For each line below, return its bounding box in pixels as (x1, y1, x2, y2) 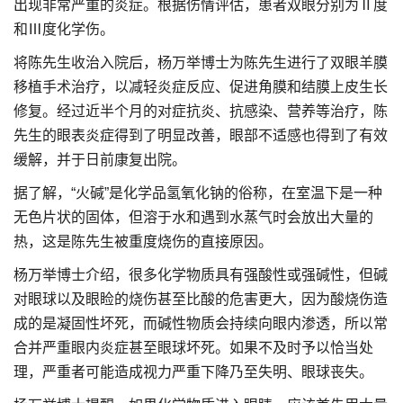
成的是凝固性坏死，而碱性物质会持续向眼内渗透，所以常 (13, 316, 388, 331)
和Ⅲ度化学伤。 (13, 22, 114, 37)
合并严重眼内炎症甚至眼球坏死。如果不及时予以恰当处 (13, 340, 373, 355)
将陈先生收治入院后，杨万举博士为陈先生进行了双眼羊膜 (13, 55, 388, 70)
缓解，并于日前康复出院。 (13, 152, 186, 167)
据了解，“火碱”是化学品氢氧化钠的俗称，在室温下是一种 (13, 185, 382, 201)
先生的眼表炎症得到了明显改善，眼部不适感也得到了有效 (13, 128, 388, 143)
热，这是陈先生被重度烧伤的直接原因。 (13, 234, 273, 249)
